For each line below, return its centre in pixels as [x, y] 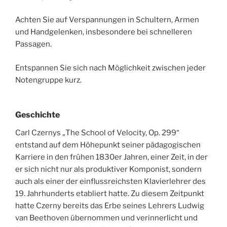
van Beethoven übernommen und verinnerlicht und [106, 218]
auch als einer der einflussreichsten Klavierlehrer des [110, 182]
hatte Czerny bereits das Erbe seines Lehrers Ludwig [110, 206]
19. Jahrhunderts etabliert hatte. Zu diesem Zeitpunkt [110, 194]
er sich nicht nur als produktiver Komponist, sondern [108, 169]
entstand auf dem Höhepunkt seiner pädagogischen [108, 145]
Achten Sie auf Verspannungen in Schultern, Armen [107, 20]
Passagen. [33, 44]
